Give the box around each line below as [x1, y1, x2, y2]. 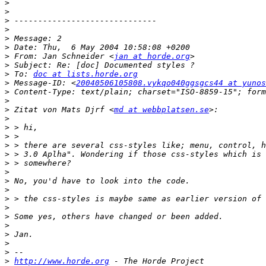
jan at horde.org [114, 52, 190, 61]
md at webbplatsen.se [114, 105, 209, 115]
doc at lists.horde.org [33, 69, 138, 79]
